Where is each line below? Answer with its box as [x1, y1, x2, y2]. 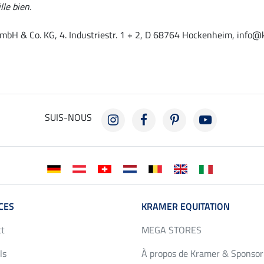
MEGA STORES [141, 223, 202, 237]
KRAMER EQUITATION [141, 199, 230, 214]
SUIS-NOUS [45, 110, 92, 125]
